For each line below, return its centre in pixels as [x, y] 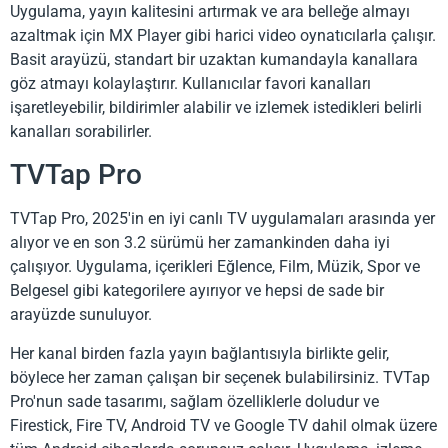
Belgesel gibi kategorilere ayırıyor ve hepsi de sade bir [197, 291]
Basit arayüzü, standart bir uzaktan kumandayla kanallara [214, 59]
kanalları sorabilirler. [81, 131]
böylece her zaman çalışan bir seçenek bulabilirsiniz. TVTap [220, 377]
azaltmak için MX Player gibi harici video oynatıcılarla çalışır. [223, 35]
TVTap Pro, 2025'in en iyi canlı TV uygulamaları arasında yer [222, 219]
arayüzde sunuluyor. [81, 315]
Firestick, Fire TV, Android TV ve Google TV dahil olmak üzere [223, 425]
